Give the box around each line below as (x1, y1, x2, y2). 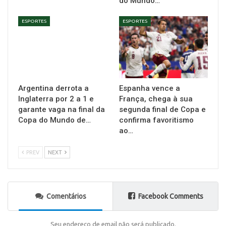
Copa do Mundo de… (18, 116, 91, 125)
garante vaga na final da (18, 105, 105, 115)
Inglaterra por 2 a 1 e (18, 94, 94, 104)
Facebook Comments (138, 192, 203, 201)
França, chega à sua (119, 94, 193, 104)
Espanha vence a (119, 84, 180, 93)
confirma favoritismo (119, 116, 194, 125)
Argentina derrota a (18, 84, 89, 93)
